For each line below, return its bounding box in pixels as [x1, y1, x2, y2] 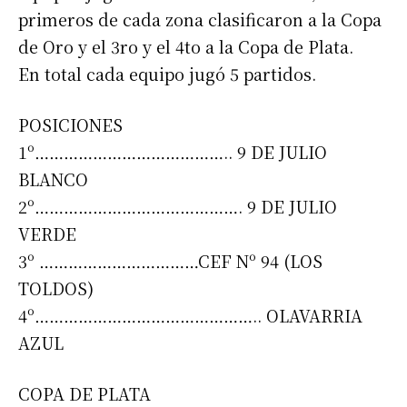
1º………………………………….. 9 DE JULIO [18, 140, 327, 164]
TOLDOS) [18, 276, 94, 301]
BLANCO [18, 167, 88, 192]
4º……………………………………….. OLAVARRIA [18, 303, 362, 328]
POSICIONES [18, 113, 123, 137]
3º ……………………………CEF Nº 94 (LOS [18, 249, 323, 273]
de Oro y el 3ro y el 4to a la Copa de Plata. [18, 35, 353, 59]
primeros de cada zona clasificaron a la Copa [18, 7, 382, 32]
